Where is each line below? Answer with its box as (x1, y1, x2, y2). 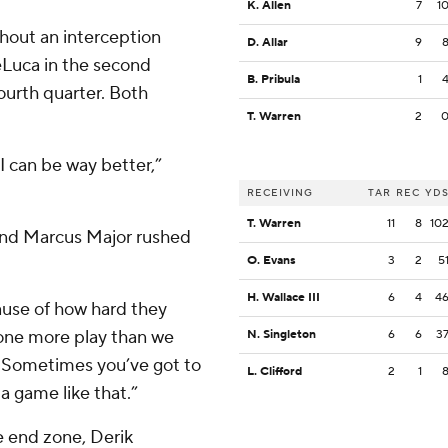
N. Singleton (247, 327, 316, 343)
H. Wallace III (247, 290, 320, 306)
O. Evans (247, 253, 296, 269)
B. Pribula (247, 72, 300, 88)
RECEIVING (247, 186, 313, 200)
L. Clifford (247, 364, 302, 380)
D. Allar (247, 35, 288, 51)
